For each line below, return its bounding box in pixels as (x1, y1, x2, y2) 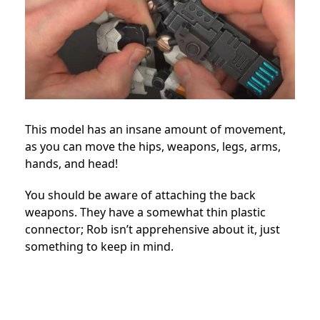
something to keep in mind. (25, 239, 174, 255)
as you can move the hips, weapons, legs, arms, (25, 139, 281, 155)
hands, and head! (25, 156, 118, 172)
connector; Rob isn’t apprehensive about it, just (25, 221, 280, 238)
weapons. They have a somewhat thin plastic (25, 204, 266, 221)
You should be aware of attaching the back (25, 187, 256, 204)
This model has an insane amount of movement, (25, 121, 286, 138)
